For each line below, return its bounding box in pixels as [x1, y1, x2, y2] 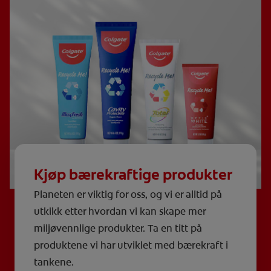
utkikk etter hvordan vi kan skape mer [34, 205, 206, 218]
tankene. [34, 256, 76, 269]
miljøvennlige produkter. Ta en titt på [34, 222, 202, 235]
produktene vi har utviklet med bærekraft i [34, 239, 228, 252]
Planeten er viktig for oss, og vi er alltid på [34, 188, 222, 201]
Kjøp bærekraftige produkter [34, 165, 232, 185]
